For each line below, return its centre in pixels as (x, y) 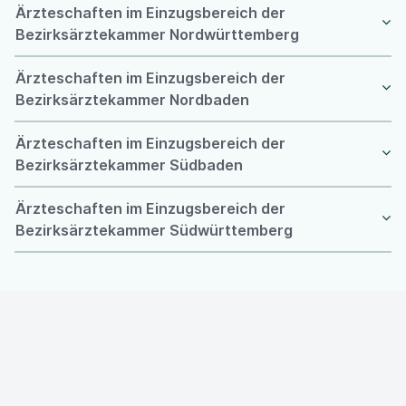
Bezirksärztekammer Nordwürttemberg (157, 34)
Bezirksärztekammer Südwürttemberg (154, 230)
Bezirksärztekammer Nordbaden (132, 99)
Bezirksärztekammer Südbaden (129, 164)
